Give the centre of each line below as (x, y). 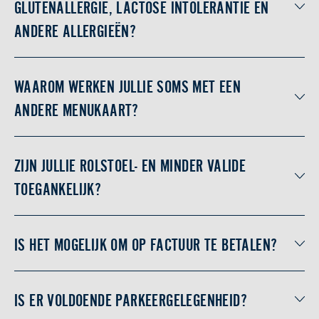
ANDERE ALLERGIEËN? (75, 30)
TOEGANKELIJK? (58, 188)
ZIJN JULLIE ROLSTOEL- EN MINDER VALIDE (130, 164)
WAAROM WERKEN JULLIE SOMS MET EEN (128, 85)
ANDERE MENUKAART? (77, 109)
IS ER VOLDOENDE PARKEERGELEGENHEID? (131, 299)
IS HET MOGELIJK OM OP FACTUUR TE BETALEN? (146, 243)
